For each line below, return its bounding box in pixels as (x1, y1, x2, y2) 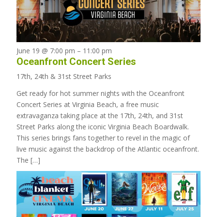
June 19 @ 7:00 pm (16, 46, 75, 55)
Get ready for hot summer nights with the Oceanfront (16, 88, 185, 98)
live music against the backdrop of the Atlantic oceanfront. (16, 144, 199, 154)
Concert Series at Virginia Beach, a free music (16, 99, 159, 109)
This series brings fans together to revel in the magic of (16, 133, 190, 142)
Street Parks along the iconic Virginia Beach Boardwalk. (16, 122, 189, 131)
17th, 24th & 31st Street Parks (16, 71, 111, 81)
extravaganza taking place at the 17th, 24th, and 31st (16, 110, 183, 120)
